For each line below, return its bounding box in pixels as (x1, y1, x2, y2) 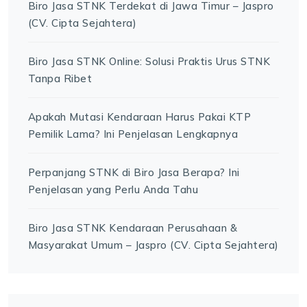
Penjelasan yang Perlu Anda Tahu (27, 182, 199, 196)
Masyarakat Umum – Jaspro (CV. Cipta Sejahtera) (27, 238, 279, 251)
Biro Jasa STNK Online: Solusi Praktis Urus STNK (27, 54, 271, 68)
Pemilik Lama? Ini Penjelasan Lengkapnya (27, 127, 238, 140)
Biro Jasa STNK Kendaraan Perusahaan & (27, 221, 238, 234)
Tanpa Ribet (27, 71, 93, 85)
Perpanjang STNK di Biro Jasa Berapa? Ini (27, 165, 240, 179)
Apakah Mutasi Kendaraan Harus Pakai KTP (27, 110, 251, 123)
